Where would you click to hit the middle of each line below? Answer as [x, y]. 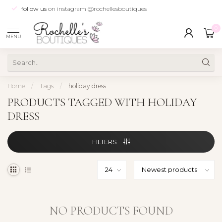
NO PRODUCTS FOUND [111, 211]
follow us [34, 8]
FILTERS [105, 142]
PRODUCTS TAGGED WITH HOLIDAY [102, 102]
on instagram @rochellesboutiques [97, 8]
